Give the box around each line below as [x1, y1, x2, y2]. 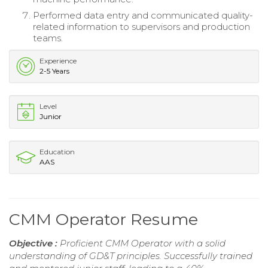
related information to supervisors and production [33, 20, 250, 32]
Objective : [9, 237, 60, 249]
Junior [39, 111, 62, 121]
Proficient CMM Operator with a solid [60, 237, 226, 249]
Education [39, 147, 75, 156]
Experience [39, 56, 77, 65]
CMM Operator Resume [9, 209, 198, 229]
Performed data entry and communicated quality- [33, 9, 253, 21]
